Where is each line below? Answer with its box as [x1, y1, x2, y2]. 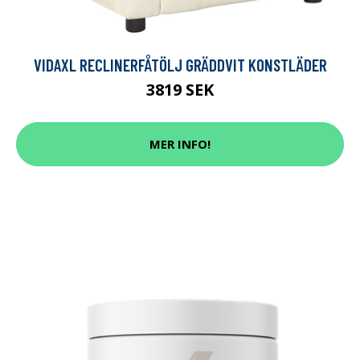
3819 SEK [146, 78, 214, 100]
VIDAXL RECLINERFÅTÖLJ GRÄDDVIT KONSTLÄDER [33, 54, 327, 75]
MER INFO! [149, 136, 211, 153]
